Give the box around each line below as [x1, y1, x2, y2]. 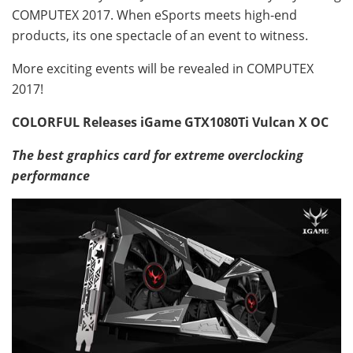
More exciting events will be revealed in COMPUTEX [12, 59, 314, 77]
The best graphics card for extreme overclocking [12, 146, 303, 164]
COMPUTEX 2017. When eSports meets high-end [12, 6, 297, 24]
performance [12, 166, 90, 184]
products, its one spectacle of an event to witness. [12, 26, 308, 44]
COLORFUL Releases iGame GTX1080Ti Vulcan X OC [12, 113, 329, 131]
